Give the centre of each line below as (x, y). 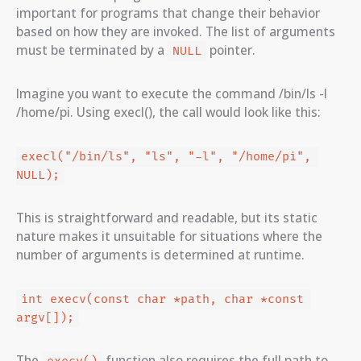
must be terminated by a (92, 50)
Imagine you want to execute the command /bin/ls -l (172, 94)
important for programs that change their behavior (168, 13)
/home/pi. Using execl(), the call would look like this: (168, 112)
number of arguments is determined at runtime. (160, 255)
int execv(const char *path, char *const (162, 300)
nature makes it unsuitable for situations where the (169, 237)
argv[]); (45, 318)
